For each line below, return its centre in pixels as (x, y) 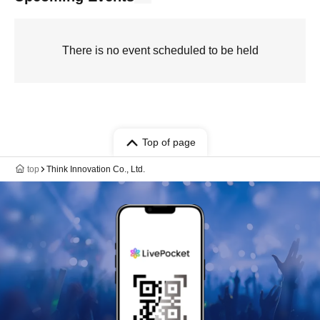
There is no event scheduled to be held (160, 50)
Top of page (169, 142)
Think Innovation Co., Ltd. (96, 169)
